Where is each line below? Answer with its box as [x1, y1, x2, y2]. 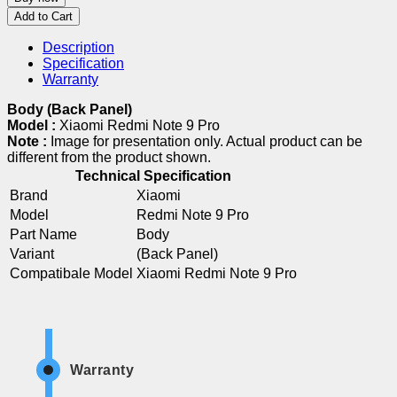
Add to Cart [14, 9, 73, 23]
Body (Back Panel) [7, 101, 132, 117]
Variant [10, 245, 54, 261]
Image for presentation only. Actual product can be [51, 133, 362, 149]
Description [43, 39, 114, 55]
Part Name [10, 226, 77, 242]
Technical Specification [75, 167, 231, 183]
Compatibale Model [10, 265, 133, 281]
